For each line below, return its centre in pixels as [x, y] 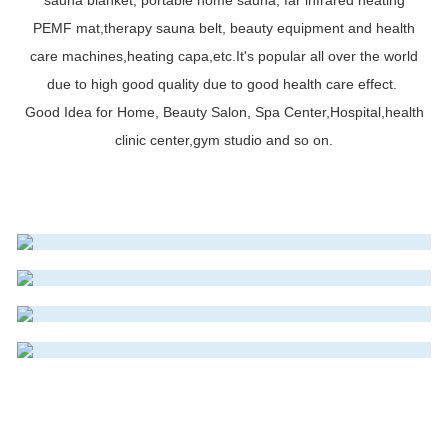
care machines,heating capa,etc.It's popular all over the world [224, 55]
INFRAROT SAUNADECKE [161, 133]
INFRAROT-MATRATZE [146, 205]
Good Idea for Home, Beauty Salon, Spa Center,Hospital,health [224, 111]
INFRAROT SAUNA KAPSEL [167, 241]
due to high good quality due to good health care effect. [224, 83]
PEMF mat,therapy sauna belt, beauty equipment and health [224, 27]
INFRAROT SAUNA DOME [159, 169]
